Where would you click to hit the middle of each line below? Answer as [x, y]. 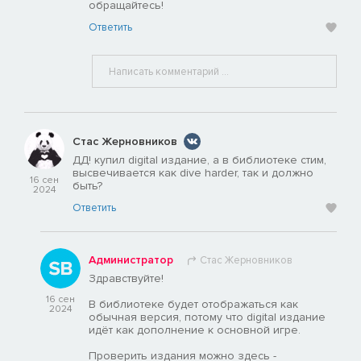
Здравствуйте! [126, 279]
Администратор [131, 260]
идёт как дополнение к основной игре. [195, 330]
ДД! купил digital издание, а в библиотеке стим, [199, 160]
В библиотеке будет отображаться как [193, 305]
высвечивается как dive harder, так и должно [193, 173]
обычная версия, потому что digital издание [207, 317]
